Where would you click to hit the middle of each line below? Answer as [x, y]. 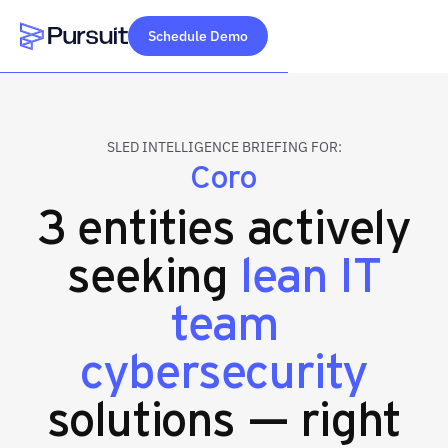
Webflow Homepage [94, 62]
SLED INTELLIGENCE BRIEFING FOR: [224, 147]
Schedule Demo [198, 36]
